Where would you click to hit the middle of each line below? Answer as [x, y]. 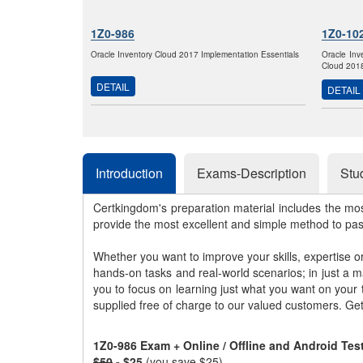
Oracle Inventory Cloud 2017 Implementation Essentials [195, 54]
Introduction [129, 173]
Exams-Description [252, 173]
